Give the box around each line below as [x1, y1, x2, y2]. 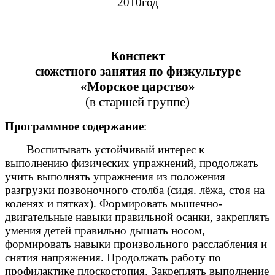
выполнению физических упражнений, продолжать [5, 157, 258, 170]
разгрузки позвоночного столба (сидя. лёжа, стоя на [5, 184, 265, 197]
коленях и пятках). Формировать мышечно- [5, 197, 222, 211]
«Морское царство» [80, 79, 195, 95]
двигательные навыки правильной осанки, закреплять [5, 211, 270, 224]
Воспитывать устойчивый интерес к [5, 143, 204, 157]
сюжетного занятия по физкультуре [34, 64, 241, 79]
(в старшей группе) [85, 95, 190, 110]
